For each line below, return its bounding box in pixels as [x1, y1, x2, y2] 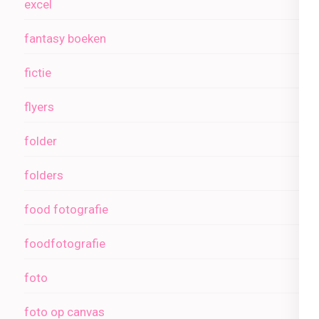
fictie [24, 66, 51, 80]
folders [24, 168, 63, 183]
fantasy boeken [24, 31, 106, 46]
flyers [24, 100, 54, 115]
